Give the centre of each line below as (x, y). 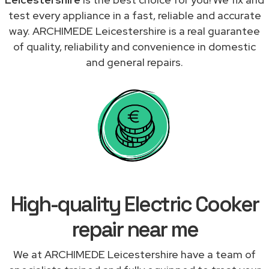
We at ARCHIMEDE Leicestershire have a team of (134, 254)
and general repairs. (134, 62)
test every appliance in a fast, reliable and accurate (134, 15)
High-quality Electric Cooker (134, 204)
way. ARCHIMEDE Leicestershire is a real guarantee (134, 31)
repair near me (134, 229)
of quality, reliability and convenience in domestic (134, 46)
